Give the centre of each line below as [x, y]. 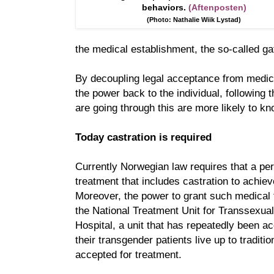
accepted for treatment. [130, 254]
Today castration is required [143, 137]
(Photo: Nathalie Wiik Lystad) [194, 19]
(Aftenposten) [217, 7]
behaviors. [165, 7]
